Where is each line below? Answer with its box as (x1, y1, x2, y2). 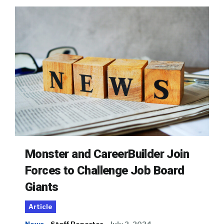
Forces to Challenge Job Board (25, 163, 184, 178)
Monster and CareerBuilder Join (25, 147, 189, 161)
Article (28, 203, 52, 211)
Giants (25, 180, 58, 194)
